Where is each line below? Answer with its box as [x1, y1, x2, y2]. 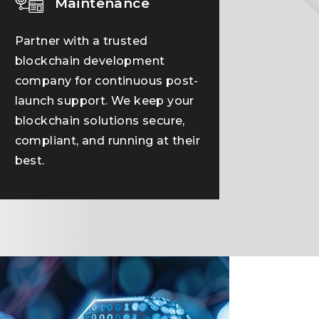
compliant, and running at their [14, 134, 201, 147]
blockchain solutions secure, [14, 114, 185, 127]
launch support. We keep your [14, 94, 194, 108]
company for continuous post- [14, 74, 199, 88]
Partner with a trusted [14, 34, 148, 48]
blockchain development [14, 54, 165, 68]
